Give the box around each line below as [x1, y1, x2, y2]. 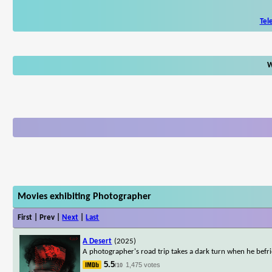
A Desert [83, 237, 112, 245]
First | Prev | [18, 213, 63, 222]
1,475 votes [126, 260, 161, 268]
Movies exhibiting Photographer [18, 191, 152, 202]
